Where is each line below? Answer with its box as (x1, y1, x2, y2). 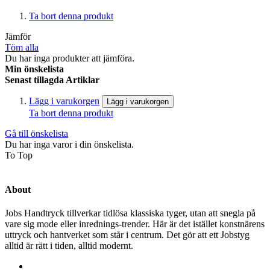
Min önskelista (5, 63, 64, 74)
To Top (5, 149, 33, 160)
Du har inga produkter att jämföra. (5, 52, 134, 63)
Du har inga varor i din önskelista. (5, 139, 134, 149)
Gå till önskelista (5, 128, 68, 139)
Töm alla (5, 42, 39, 52)
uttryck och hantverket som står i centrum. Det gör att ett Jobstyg (5, 230, 250, 240)
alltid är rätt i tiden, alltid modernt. (5, 240, 133, 251)
